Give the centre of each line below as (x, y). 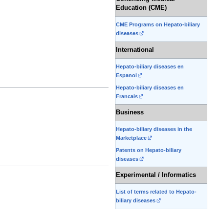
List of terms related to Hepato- (156, 192)
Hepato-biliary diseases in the (154, 129)
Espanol (126, 76)
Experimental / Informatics (156, 175)
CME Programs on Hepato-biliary (158, 25)
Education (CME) (141, 8)
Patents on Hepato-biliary (149, 150)
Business (130, 113)
